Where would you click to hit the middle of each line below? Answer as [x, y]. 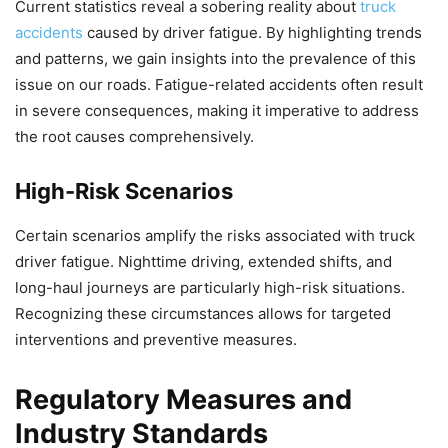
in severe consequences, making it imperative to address [217, 111]
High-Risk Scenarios [124, 191]
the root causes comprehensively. [134, 137]
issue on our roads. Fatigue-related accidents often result [219, 85]
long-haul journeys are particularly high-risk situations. [210, 288]
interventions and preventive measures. [156, 340]
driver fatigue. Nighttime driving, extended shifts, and [203, 262]
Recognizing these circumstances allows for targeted [203, 314]
